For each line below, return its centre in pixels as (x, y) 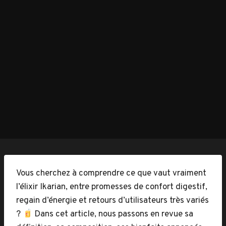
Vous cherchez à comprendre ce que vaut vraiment (111, 174)
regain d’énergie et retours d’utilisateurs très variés (112, 201)
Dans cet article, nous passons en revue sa (113, 214)
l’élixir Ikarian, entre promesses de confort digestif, (112, 187)
